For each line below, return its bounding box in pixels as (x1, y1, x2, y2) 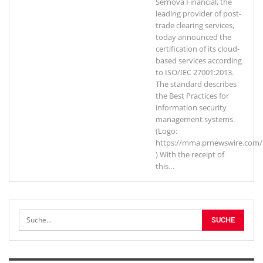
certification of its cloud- (156, 43, 240, 54)
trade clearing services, (156, 20, 234, 31)
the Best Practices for (156, 90, 229, 101)
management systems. (156, 114, 235, 124)
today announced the (156, 32, 231, 42)
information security (156, 102, 227, 113)
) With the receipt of (156, 149, 224, 160)
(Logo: (156, 126, 177, 136)
